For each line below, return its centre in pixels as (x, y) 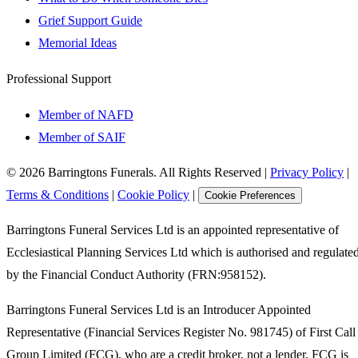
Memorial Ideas (78, 42)
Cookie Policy (153, 195)
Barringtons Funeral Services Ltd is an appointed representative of (173, 230)
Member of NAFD (86, 115)
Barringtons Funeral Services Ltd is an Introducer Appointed (159, 310)
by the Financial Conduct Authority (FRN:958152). (136, 275)
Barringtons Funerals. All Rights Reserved (153, 173)
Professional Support (59, 79)
